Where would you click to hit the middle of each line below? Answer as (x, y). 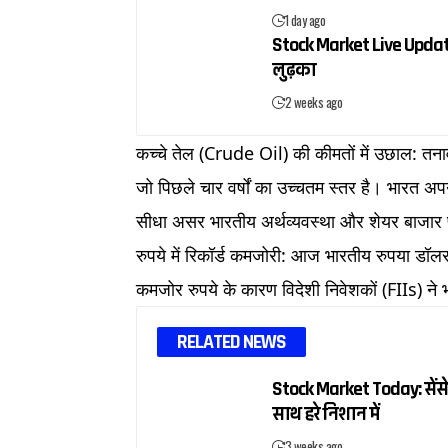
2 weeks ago (313, 101)
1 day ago (305, 19)
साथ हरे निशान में (326, 413)
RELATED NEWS (232, 341)
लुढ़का (294, 69)
